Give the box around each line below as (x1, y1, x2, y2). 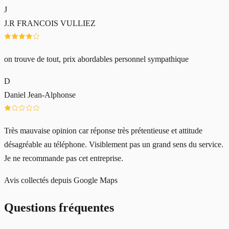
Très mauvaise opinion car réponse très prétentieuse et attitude (4, 126, 202, 135)
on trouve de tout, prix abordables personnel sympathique (4, 55, 189, 64)
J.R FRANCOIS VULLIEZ (4, 19, 96, 28)
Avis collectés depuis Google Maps (4, 176, 118, 185)
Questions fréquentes (4, 201, 114, 215)
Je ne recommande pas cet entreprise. (4, 154, 123, 163)
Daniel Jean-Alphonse (4, 90, 76, 100)
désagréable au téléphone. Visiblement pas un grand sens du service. (4, 140, 223, 149)
